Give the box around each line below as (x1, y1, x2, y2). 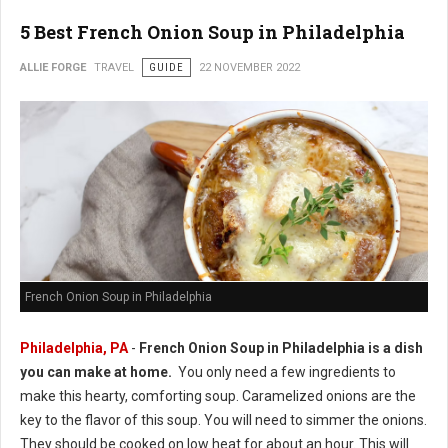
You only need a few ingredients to (172, 364, 396, 381)
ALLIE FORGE (20, 61, 86, 75)
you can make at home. (20, 364, 172, 381)
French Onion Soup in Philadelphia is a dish (136, 340, 423, 357)
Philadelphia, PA (20, 340, 128, 357)
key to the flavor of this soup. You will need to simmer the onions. (20, 412, 427, 429)
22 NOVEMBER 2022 (199, 61, 300, 75)
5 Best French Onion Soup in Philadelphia (20, 20, 405, 45)
